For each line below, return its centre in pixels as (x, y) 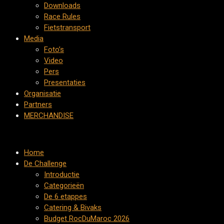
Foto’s (54, 49)
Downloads (62, 5)
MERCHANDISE (49, 115)
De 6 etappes (65, 196)
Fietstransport (67, 27)
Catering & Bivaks (73, 207)
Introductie (62, 174)
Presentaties (65, 82)
